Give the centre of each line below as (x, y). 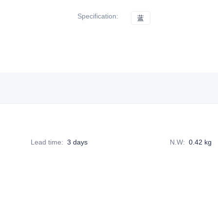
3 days (78, 142)
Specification (97, 16)
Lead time (46, 142)
